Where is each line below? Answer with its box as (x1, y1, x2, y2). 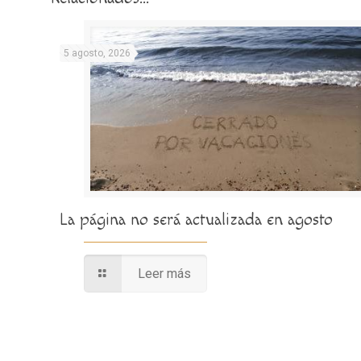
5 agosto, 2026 (64, 47, 131, 59)
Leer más (137, 266, 191, 282)
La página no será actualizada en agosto (60, 210, 334, 230)
